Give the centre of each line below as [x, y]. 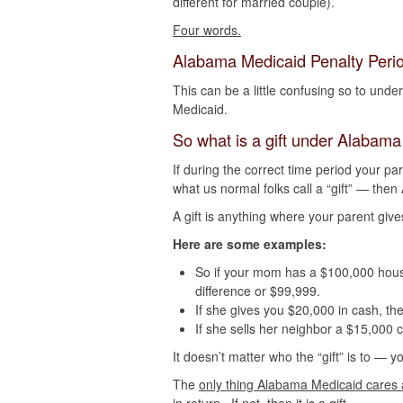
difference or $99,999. [258, 291]
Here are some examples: [250, 244]
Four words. [207, 30]
